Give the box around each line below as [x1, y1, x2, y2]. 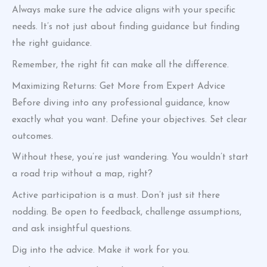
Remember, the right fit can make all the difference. [12, 60, 229, 70]
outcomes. [12, 131, 53, 141]
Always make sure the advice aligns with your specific [12, 5, 235, 15]
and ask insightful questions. [12, 224, 132, 234]
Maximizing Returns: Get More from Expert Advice [12, 81, 225, 91]
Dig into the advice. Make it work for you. [12, 245, 190, 255]
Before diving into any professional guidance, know [12, 98, 229, 108]
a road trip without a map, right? [12, 169, 153, 179]
